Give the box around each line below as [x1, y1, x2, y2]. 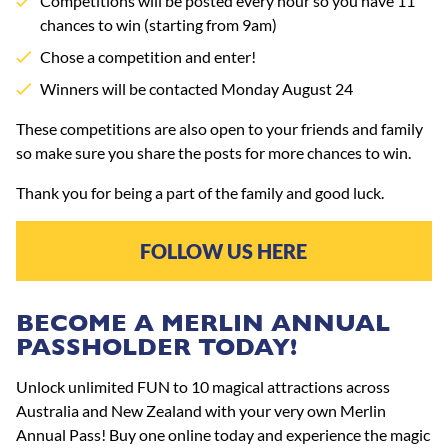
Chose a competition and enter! [40, 46, 256, 66]
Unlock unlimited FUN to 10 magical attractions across [16, 376, 390, 396]
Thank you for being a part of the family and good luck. [16, 182, 384, 202]
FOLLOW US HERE [140, 238, 308, 263]
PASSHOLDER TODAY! [16, 332, 304, 361]
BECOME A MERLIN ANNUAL [16, 308, 390, 337]
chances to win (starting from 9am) [40, 14, 277, 34]
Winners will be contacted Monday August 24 [40, 78, 353, 98]
